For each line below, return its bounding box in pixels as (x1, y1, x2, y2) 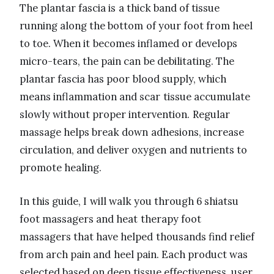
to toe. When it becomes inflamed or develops (20, 36, 238, 50)
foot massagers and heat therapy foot (20, 212, 201, 226)
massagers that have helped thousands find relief (20, 229, 254, 243)
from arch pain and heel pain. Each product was (20, 247, 248, 261)
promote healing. (20, 160, 102, 174)
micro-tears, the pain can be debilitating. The (20, 54, 234, 68)
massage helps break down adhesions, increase (20, 125, 244, 139)
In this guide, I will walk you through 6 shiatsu (20, 194, 239, 208)
